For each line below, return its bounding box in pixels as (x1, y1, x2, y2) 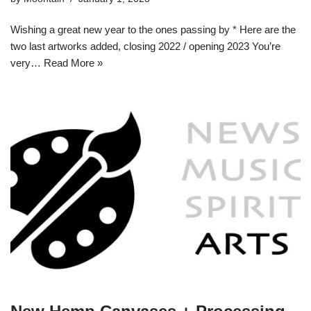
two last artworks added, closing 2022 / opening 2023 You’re (10, 40, 280, 53)
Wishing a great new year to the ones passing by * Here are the (10, 24, 296, 36)
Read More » (44, 57, 103, 69)
